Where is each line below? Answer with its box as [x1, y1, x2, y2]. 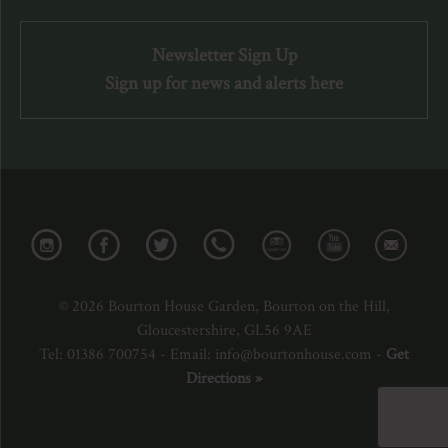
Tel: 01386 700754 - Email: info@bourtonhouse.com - [39, 343, 386, 365]
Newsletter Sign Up [151, 43, 297, 69]
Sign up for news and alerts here [105, 71, 343, 97]
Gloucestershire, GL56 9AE [136, 319, 312, 341]
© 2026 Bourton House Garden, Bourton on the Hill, [58, 295, 390, 317]
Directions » [186, 367, 262, 389]
